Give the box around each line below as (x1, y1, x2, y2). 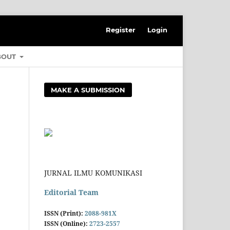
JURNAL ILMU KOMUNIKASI (44, 167, 142, 178)
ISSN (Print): (44, 209, 85, 218)
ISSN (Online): (44, 220, 89, 228)
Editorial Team (44, 187, 99, 197)
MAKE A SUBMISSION (51, 85, 126, 94)
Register (106, 25, 136, 34)
